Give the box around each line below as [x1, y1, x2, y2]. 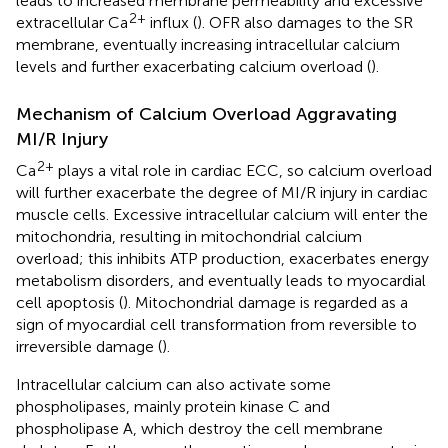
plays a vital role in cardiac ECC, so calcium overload [54, 161, 432, 181]
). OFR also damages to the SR [197, 13, 413, 33]
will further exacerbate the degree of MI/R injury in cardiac [16, 183, 428, 203]
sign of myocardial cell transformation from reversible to [16, 315, 417, 335]
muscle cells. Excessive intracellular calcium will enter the [16, 205, 428, 225]
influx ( [146, 13, 197, 33]
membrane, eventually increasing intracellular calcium [16, 35, 400, 55]
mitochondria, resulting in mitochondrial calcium [16, 227, 362, 247]
